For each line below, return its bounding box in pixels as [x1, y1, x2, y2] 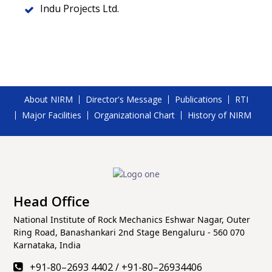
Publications [175, 93, 222, 105]
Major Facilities [21, 109, 81, 121]
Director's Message [86, 93, 162, 105]
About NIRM [24, 93, 73, 105]
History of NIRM [187, 109, 251, 121]
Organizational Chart [93, 109, 175, 121]
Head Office [13, 191, 90, 210]
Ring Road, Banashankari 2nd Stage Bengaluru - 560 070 [13, 226, 245, 238]
